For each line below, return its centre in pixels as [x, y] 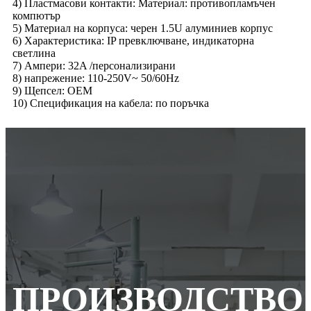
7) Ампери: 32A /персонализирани [94, 65]
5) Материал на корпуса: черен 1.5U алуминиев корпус [143, 28]
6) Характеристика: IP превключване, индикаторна [133, 40]
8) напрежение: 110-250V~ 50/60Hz [96, 78]
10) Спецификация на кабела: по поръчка [111, 103]
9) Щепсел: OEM [52, 90]
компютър [36, 15]
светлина [34, 53]
